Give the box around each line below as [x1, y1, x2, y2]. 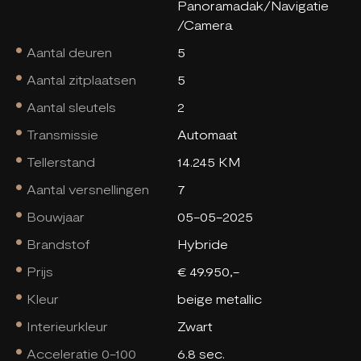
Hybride [176, 236, 228, 252]
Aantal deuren [27, 44, 113, 60]
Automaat [176, 127, 238, 143]
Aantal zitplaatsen [27, 72, 137, 88]
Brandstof [27, 236, 91, 252]
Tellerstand [27, 154, 96, 170]
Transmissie [27, 127, 99, 143]
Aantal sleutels [27, 99, 117, 115]
